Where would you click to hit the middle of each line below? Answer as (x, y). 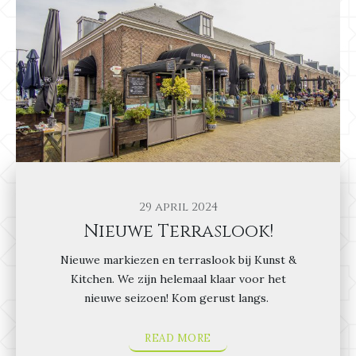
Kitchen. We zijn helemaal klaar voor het (178, 279)
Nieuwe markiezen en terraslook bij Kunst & (178, 259)
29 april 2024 (178, 207)
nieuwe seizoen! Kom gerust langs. (178, 298)
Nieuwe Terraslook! (178, 231)
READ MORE (178, 338)
